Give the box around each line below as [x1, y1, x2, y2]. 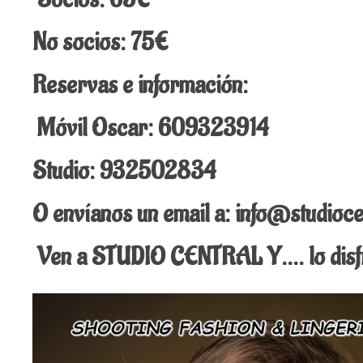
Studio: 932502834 [32, 156, 221, 187]
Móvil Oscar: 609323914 [32, 113, 274, 144]
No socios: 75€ [32, 27, 172, 58]
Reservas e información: [32, 70, 253, 101]
